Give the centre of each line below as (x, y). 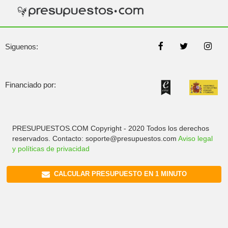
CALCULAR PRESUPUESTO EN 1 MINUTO (119, 174)
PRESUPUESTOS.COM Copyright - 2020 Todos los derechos (111, 128)
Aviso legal (195, 138)
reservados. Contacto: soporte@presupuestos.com (95, 138)
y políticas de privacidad (51, 148)
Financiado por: (31, 85)
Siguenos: (22, 47)
